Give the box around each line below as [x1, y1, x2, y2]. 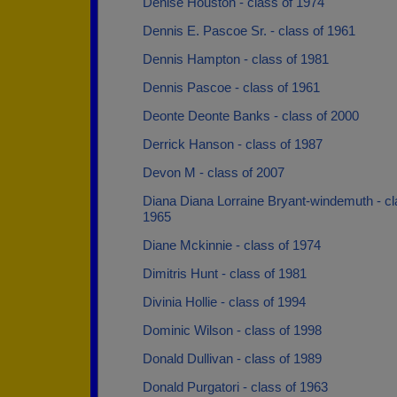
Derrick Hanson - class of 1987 [143, 136, 323, 152]
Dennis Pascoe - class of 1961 [143, 80, 320, 95]
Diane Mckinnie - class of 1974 [143, 237, 321, 253]
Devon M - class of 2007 [143, 165, 284, 180]
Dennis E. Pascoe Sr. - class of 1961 [143, 23, 355, 38]
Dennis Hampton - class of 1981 [143, 51, 329, 66]
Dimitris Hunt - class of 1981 [143, 266, 307, 281]
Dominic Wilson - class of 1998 [143, 323, 322, 338]
